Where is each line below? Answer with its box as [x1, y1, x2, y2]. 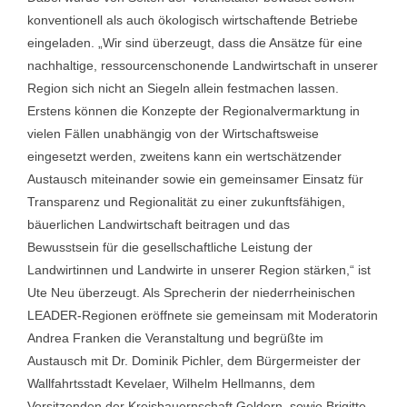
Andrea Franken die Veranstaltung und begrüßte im [27, 331, 323, 345]
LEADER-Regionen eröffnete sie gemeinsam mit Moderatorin [27, 308, 378, 323]
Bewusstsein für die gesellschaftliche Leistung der [27, 240, 313, 254]
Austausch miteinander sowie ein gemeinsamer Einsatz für [27, 172, 363, 186]
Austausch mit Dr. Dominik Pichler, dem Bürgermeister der [27, 353, 361, 368]
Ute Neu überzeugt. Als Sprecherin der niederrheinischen [27, 285, 355, 300]
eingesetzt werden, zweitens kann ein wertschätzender [27, 149, 342, 164]
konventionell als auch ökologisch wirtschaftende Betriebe [27, 13, 358, 27]
